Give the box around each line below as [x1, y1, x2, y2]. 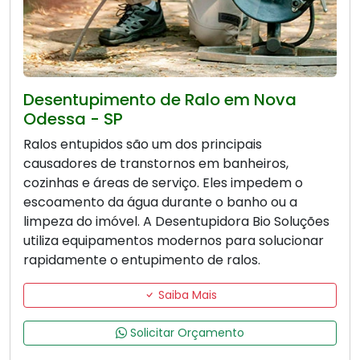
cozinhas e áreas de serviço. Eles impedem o [23, 174, 303, 193]
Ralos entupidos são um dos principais [23, 135, 262, 154]
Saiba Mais [154, 287, 217, 304]
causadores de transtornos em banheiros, [23, 154, 288, 174]
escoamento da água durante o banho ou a [23, 193, 297, 212]
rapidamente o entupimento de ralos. [23, 251, 260, 270]
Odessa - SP [23, 108, 123, 131]
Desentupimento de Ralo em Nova [23, 88, 297, 112]
